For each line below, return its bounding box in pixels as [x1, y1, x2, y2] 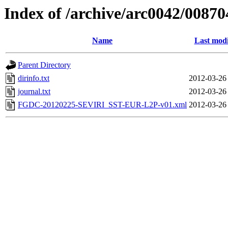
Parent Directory [18, 61, 71, 70]
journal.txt [18, 87, 50, 96]
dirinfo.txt [18, 74, 49, 83]
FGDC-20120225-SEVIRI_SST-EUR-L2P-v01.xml [18, 100, 187, 109]
